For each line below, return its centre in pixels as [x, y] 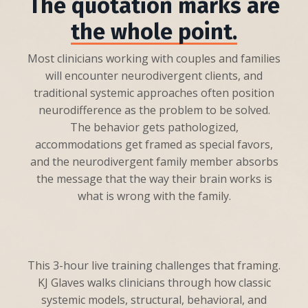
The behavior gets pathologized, [154, 127]
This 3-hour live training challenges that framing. [154, 265]
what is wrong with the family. [154, 196]
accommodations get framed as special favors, [154, 144]
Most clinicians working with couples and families [154, 58]
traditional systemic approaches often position [154, 93]
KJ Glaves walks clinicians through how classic [154, 283]
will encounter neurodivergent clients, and [154, 76]
